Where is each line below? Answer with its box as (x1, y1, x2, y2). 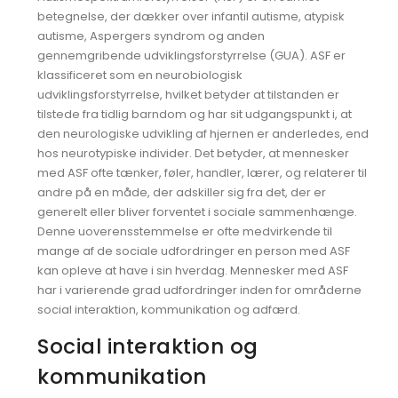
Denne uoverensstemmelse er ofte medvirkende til (37, 223, 332, 240)
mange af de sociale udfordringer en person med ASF (37, 243, 350, 259)
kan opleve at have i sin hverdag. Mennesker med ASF (37, 262, 348, 279)
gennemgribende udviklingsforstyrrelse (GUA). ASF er (37, 47, 346, 64)
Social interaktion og (37, 332, 259, 361)
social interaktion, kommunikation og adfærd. (37, 301, 300, 318)
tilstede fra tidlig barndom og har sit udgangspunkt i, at (37, 106, 352, 123)
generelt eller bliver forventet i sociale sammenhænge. (37, 203, 357, 220)
